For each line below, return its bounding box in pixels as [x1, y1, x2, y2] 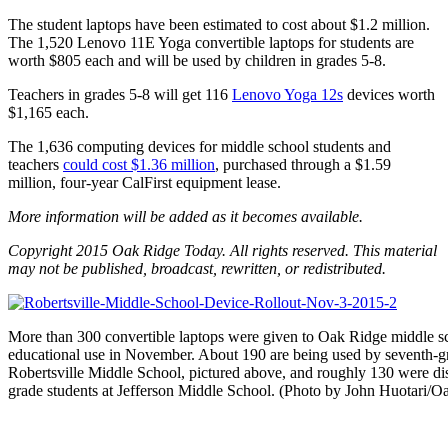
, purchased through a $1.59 [215, 155, 391, 173]
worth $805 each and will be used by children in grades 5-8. [8, 51, 386, 69]
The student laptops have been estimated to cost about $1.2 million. [8, 15, 430, 33]
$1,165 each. [8, 103, 89, 121]
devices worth [343, 85, 435, 103]
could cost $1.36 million [63, 155, 215, 173]
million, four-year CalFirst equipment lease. [8, 173, 281, 191]
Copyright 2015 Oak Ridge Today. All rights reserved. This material [8, 241, 437, 259]
